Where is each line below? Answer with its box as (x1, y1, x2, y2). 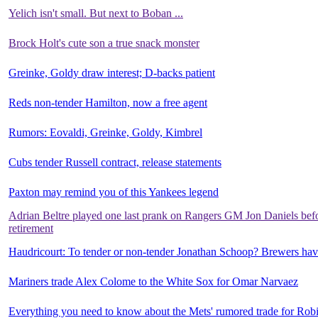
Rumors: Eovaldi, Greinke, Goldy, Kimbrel (9, 126, 202, 138)
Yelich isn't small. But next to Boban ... (9, 6, 183, 19)
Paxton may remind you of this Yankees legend (9, 185, 219, 198)
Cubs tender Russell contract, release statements (9, 155, 221, 168)
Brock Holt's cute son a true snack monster (9, 36, 199, 49)
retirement (9, 221, 53, 234)
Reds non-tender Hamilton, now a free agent (9, 96, 207, 109)
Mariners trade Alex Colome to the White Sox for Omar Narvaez (9, 275, 298, 287)
